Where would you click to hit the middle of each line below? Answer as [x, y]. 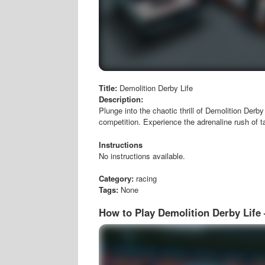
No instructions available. [142, 156]
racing [145, 178]
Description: [121, 99]
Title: [109, 88]
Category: [116, 178]
